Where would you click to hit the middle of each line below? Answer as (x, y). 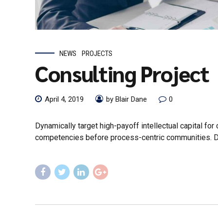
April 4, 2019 (64, 100)
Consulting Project (122, 73)
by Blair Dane (127, 100)
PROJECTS (97, 53)
